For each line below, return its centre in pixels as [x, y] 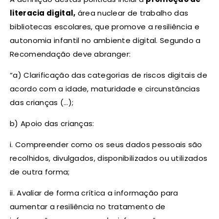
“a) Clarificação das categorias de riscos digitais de [109, 75]
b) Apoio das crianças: [52, 123]
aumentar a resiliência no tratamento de [88, 206]
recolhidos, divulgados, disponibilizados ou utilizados [109, 158]
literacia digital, [43, 13]
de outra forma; [40, 172]
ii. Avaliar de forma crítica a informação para [94, 193]
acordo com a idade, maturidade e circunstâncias [105, 88]
